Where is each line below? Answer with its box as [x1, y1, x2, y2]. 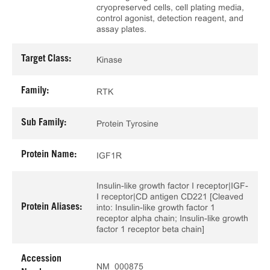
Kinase [96, 54, 122, 64]
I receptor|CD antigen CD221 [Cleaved [96, 192, 243, 201]
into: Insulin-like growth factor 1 [96, 202, 215, 212]
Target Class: [21, 54, 71, 64]
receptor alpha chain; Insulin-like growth [96, 213, 248, 223]
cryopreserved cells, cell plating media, [96, 2, 244, 12]
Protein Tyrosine [96, 118, 159, 128]
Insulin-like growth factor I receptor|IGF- [96, 181, 248, 190]
